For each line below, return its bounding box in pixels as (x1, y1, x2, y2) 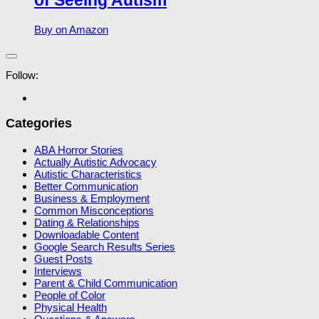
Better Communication (34, 179, 138, 192)
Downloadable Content (34, 228, 139, 241)
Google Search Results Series (34, 240, 175, 253)
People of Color (34, 288, 105, 301)
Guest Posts (34, 252, 93, 265)
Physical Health (34, 300, 107, 313)
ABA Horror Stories (34, 143, 123, 156)
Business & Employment (34, 192, 150, 204)
